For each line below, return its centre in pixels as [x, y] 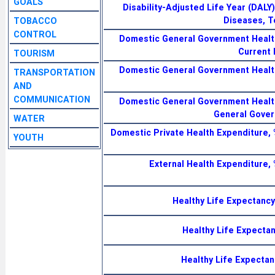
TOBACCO [35, 21]
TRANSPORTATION [54, 72]
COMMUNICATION [52, 99]
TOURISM [34, 53]
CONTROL [35, 34]
